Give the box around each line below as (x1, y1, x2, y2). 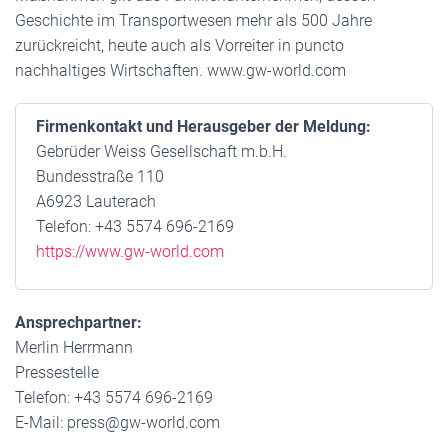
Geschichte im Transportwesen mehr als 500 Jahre (15, 11, 372, 30)
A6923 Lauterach (36, 192, 156, 211)
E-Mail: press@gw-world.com (15, 413, 220, 432)
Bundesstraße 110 (36, 167, 164, 186)
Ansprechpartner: (15, 313, 142, 332)
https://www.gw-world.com (36, 242, 224, 261)
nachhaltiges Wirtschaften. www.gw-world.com (15, 61, 346, 80)
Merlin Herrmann (15, 338, 133, 357)
